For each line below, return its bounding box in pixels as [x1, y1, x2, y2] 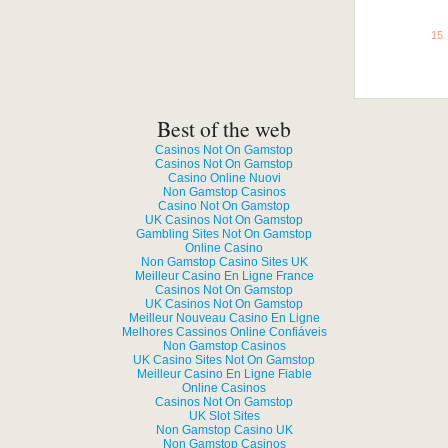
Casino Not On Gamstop [158, 199, 290, 213]
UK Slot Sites [188, 409, 260, 423]
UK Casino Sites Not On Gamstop [133, 353, 315, 367]
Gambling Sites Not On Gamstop [136, 227, 312, 241]
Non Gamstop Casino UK [155, 423, 293, 437]
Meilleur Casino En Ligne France [134, 269, 314, 283]
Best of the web [157, 114, 291, 143]
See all [395, 29, 431, 41]
